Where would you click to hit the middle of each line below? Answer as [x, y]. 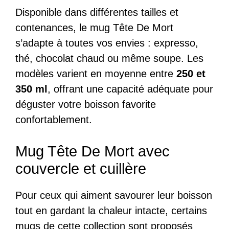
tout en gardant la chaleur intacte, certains [111, 211]
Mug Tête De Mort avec [93, 151]
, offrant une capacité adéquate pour [130, 89]
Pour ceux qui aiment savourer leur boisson [114, 195]
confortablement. [54, 120]
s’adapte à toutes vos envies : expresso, [107, 43]
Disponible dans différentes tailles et [97, 12]
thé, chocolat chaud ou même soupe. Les [109, 58]
